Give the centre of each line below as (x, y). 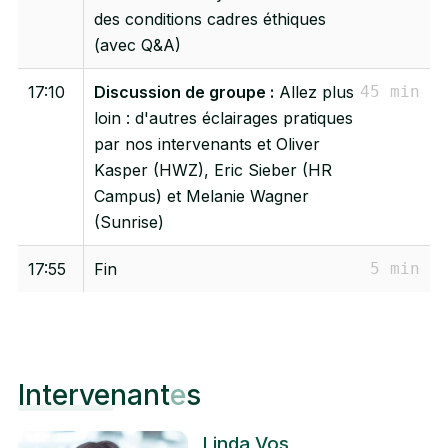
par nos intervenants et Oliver (206, 143)
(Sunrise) (128, 221)
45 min (389, 91)
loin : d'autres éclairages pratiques (223, 117)
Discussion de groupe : (183, 91)
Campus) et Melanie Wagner (201, 195)
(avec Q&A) (137, 44)
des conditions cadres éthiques (209, 18)
